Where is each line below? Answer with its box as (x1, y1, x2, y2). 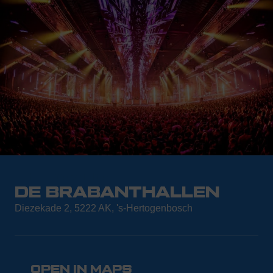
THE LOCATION (15, 172, 114, 182)
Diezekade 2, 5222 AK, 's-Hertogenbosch (15, 202, 193, 213)
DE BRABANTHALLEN (15, 185, 219, 200)
